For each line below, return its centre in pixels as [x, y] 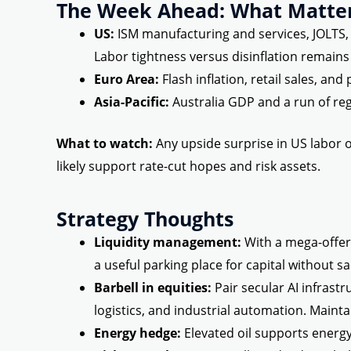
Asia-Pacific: [132, 102]
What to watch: [105, 144]
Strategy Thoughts [145, 219]
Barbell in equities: [153, 288]
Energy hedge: [138, 333]
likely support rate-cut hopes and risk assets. [188, 166]
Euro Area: [127, 80]
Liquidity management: [168, 242]
